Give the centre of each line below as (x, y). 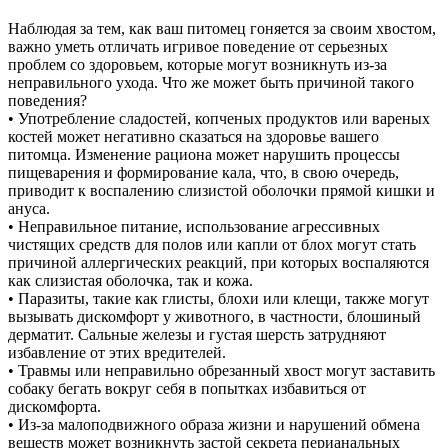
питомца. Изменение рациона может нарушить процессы (204, 154)
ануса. (29, 208)
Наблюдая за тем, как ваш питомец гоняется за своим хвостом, (222, 28)
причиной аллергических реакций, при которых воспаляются (218, 262)
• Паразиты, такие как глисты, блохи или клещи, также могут (218, 298)
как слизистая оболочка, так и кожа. (130, 280)
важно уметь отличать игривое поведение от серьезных (198, 46)
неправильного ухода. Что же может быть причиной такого (211, 82)
